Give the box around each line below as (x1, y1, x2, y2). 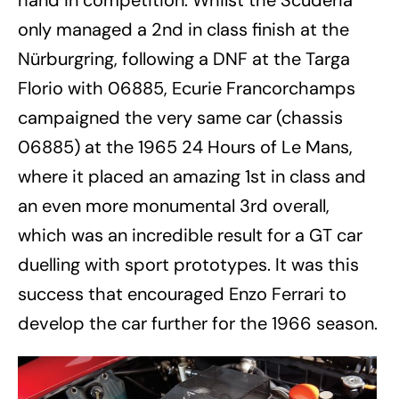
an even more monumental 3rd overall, (18, 194, 330, 218)
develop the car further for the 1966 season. (18, 312, 378, 336)
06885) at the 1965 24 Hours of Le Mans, (18, 135, 353, 159)
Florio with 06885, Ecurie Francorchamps (18, 77, 355, 101)
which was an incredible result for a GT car (18, 224, 362, 248)
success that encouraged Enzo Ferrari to (18, 282, 346, 306)
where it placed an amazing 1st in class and (18, 165, 366, 189)
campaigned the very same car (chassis (18, 106, 343, 130)
